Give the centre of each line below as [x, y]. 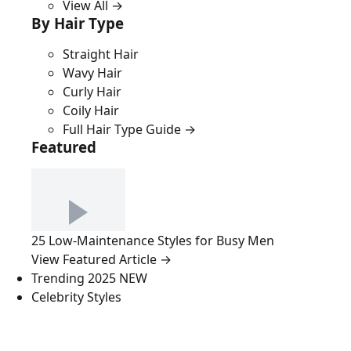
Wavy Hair [92, 73]
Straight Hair [101, 54]
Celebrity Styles [76, 297]
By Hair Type [78, 23]
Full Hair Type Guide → [129, 129]
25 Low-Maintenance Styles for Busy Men [153, 241]
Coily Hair [91, 110]
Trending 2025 [75, 278]
